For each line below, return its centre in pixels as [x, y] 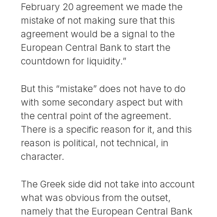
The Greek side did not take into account [108, 184]
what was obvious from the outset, [96, 197]
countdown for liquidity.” [74, 61]
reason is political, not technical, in [95, 143]
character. [43, 157]
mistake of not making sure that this [98, 21]
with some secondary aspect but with [102, 102]
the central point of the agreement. [96, 116]
